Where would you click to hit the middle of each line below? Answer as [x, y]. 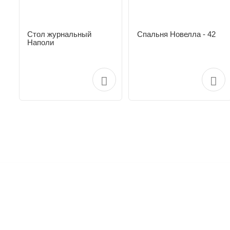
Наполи [41, 42]
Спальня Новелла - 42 [176, 34]
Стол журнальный [60, 34]
